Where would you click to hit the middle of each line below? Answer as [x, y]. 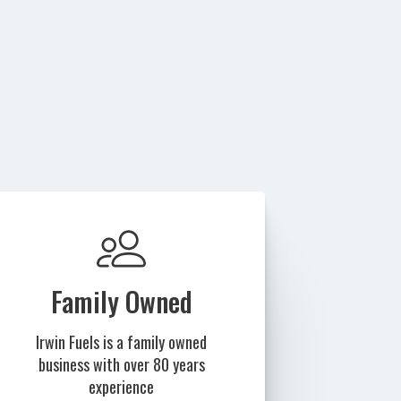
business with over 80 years [121, 365]
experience [122, 387]
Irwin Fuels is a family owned [122, 342]
